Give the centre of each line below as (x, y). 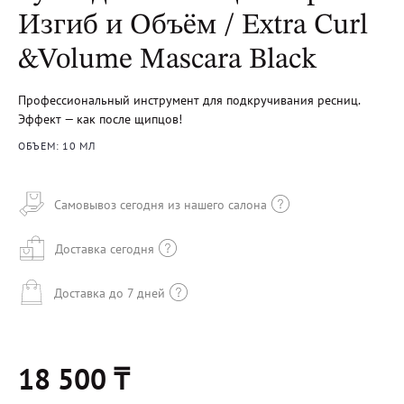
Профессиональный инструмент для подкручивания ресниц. (189, 100)
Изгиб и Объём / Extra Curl (193, 26)
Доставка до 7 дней (110, 293)
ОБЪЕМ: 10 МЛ (57, 146)
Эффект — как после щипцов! (100, 119)
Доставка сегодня (105, 248)
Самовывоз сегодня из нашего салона (161, 204)
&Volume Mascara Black (167, 60)
